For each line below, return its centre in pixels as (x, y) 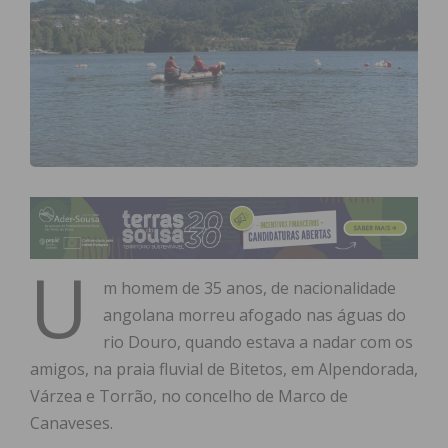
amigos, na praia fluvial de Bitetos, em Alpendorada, (224, 369)
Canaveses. (71, 423)
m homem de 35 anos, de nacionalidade (249, 288)
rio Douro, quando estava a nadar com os (258, 342)
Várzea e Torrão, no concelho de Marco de (189, 396)
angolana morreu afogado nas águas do (254, 315)
